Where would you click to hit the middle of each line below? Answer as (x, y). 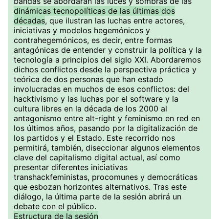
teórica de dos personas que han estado (88, 79)
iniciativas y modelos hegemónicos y (82, 30)
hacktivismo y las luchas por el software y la (96, 99)
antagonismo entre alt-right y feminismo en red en (107, 118)
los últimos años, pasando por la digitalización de (106, 128)
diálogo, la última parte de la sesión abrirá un (98, 197)
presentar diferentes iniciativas (71, 167)
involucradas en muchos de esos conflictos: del (101, 89)
